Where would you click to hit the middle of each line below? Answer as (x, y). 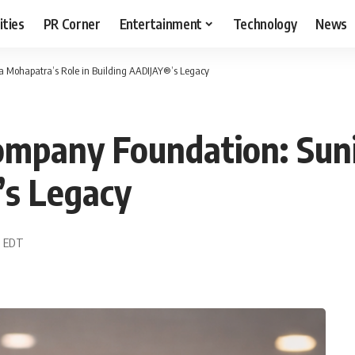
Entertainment (161, 23)
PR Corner (72, 23)
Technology (265, 23)
